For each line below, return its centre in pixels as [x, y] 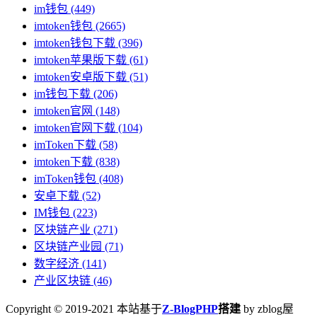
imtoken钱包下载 [75, 42]
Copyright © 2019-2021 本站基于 [84, 309]
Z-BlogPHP [190, 309]
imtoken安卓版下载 [80, 76]
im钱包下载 [62, 93]
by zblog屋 [267, 309]
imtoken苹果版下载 [80, 59]
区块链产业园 [68, 246]
